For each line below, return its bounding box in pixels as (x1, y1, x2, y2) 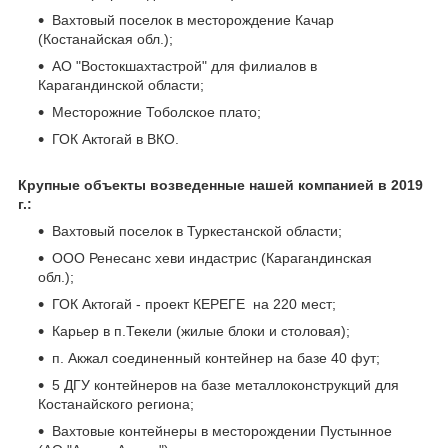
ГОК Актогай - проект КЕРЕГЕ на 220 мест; (52, 295, 336, 312)
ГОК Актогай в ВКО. (52, 130, 179, 147)
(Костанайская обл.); (38, 30, 173, 47)
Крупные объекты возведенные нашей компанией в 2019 (18, 176, 423, 193)
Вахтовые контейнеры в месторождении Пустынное (52, 422, 392, 439)
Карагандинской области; (38, 76, 204, 93)
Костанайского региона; (38, 395, 194, 412)
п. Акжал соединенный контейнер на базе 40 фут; (52, 349, 380, 366)
